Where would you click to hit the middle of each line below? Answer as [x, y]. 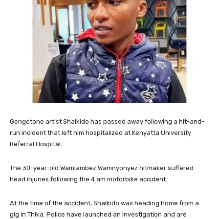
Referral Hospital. [36, 144]
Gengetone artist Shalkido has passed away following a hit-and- [107, 121]
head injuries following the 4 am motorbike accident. [88, 179]
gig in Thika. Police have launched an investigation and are [98, 214]
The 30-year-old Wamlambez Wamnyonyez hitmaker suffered [102, 168]
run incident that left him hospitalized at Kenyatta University [100, 132]
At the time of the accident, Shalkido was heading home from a [104, 203]
